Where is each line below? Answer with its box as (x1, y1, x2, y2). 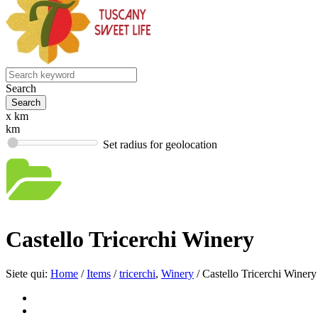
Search (6, 82, 36, 95)
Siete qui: (6, 268, 48, 280)
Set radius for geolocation (103, 138, 217, 151)
